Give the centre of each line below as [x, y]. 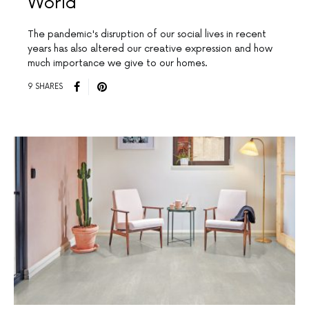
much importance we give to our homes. [118, 63]
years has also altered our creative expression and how [150, 48]
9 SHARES [45, 87]
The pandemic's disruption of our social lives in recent [147, 34]
